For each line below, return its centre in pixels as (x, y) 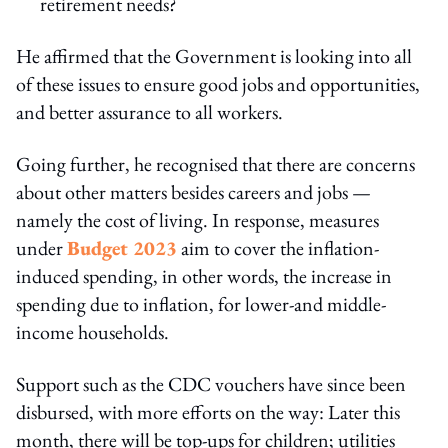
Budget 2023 (122, 247)
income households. (92, 331)
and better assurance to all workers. (149, 111)
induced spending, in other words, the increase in (204, 275)
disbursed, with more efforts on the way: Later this (208, 411)
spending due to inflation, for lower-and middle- (201, 303)
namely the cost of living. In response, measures (197, 219)
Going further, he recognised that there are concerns (215, 163)
